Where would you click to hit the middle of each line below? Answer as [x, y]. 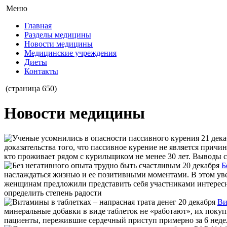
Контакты [41, 71]
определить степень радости [53, 193]
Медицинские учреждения [70, 53]
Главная [38, 26]
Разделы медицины [58, 35]
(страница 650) [31, 88]
